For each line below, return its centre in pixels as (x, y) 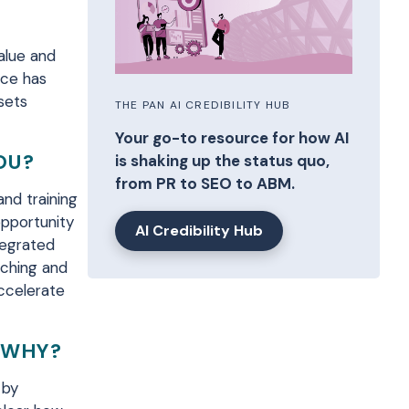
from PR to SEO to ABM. (205, 184)
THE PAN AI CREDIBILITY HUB (203, 105)
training (52, 199)
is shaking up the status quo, (222, 161)
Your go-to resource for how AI (232, 138)
